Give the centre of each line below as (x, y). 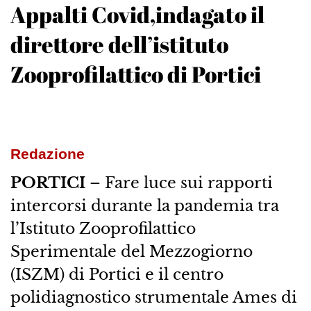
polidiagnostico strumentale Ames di (153, 297)
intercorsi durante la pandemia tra (144, 206)
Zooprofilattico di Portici (135, 74)
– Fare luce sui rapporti (179, 183)
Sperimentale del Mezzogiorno (131, 252)
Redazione (47, 154)
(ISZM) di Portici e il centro (117, 275)
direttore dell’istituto (119, 44)
